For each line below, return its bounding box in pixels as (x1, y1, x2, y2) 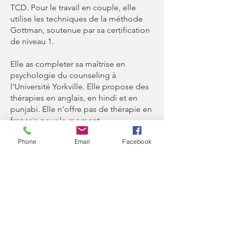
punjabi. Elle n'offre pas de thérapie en (10, 104, 152, 114)
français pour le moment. (10, 116, 102, 125)
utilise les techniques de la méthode (10, 14, 143, 24)
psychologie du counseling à (10, 70, 116, 80)
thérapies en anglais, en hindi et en (10, 93, 138, 103)
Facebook (122, 137, 151, 145)
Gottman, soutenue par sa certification (10, 25, 150, 35)
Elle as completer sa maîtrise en (10, 59, 125, 69)
